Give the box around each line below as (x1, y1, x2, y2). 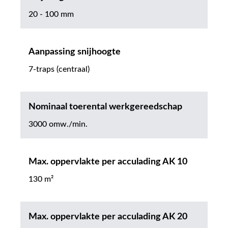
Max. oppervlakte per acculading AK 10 (28, 157, 187, 167)
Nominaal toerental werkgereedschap (28, 102, 182, 112)
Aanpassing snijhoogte (28, 47, 121, 57)
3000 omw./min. (28, 120, 88, 129)
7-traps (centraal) (28, 65, 90, 74)
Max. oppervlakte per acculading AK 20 (28, 212, 187, 222)
